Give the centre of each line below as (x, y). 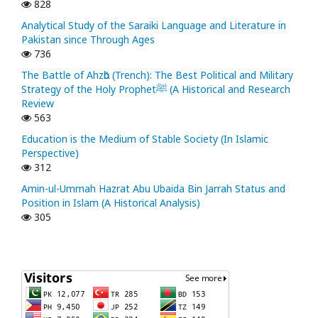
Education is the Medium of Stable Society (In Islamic (145, 139)
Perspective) (50, 153)
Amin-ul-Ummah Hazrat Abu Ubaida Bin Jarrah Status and (153, 189)
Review (38, 104)
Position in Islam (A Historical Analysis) (111, 203)
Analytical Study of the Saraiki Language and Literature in (154, 26)
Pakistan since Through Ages (88, 40)
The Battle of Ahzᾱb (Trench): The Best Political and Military (157, 75)
